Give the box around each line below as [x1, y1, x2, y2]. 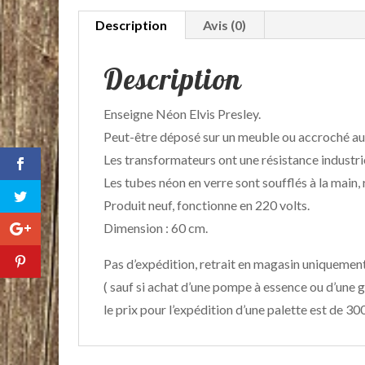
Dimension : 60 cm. [103, 219, 208, 235]
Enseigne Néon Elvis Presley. [103, 105, 261, 121]
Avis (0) [203, 16, 246, 33]
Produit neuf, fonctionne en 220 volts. [103, 196, 310, 213]
